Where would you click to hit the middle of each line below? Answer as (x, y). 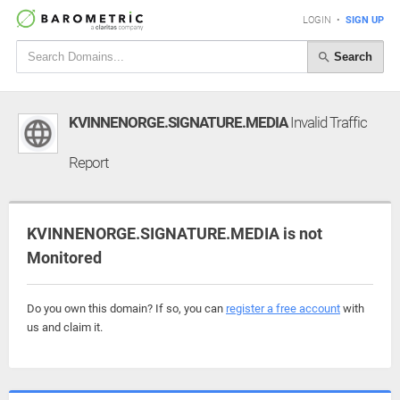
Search (351, 56)
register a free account (283, 308)
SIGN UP (365, 20)
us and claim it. (65, 327)
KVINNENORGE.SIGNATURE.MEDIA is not (175, 233)
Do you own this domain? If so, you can (126, 308)
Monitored (64, 258)
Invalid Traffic (327, 122)
